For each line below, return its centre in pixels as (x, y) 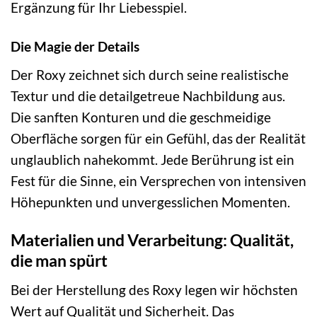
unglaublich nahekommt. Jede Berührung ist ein (152, 159)
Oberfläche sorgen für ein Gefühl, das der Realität (158, 138)
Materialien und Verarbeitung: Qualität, (152, 240)
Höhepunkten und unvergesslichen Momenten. (150, 202)
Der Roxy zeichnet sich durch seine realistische (150, 74)
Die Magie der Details (75, 46)
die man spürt (59, 261)
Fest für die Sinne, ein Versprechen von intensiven (158, 180)
